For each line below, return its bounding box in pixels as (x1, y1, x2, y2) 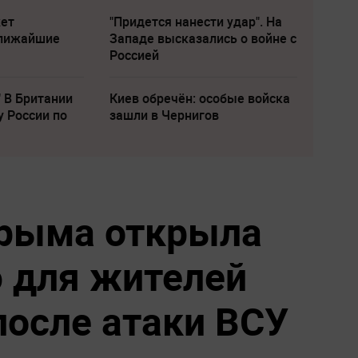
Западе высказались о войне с (109, 30, 296, 48)
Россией (109, 46, 159, 65)
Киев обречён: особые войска (109, 89, 290, 108)
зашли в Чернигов (109, 106, 219, 125)
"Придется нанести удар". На (109, 13, 282, 31)
